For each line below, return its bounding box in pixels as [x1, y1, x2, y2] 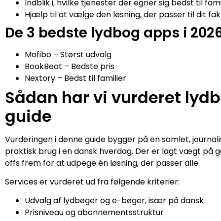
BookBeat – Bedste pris [25, 60, 114, 72]
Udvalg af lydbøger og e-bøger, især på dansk [25, 195, 204, 207]
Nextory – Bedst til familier [25, 72, 126, 84]
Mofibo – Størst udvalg [25, 48, 111, 60]
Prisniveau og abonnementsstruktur [25, 207, 164, 219]
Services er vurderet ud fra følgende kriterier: [5, 176, 180, 188]
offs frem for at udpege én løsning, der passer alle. [5, 157, 200, 169]
